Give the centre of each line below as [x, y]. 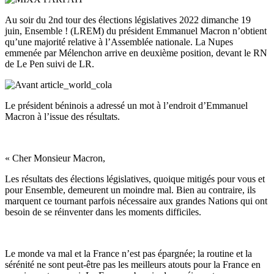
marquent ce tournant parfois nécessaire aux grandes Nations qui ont [136, 201]
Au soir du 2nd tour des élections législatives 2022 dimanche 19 [128, 20]
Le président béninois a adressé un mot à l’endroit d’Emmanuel [126, 105]
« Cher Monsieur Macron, [55, 158]
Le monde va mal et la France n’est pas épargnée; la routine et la [128, 253]
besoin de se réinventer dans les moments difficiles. [103, 212]
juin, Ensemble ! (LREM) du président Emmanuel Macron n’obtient [136, 31]
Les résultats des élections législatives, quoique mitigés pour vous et [135, 179]
